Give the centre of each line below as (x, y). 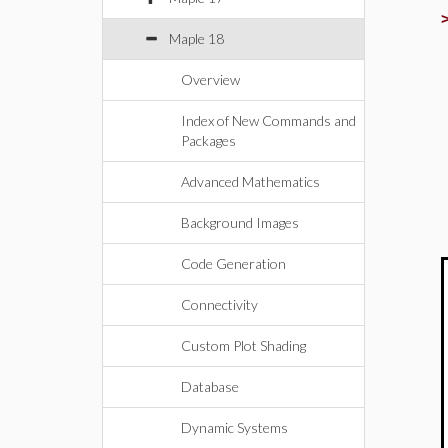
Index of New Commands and (268, 120)
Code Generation (233, 263)
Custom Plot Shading (243, 345)
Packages (208, 140)
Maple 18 (196, 38)
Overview (210, 79)
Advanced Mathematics (250, 181)
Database (210, 386)
